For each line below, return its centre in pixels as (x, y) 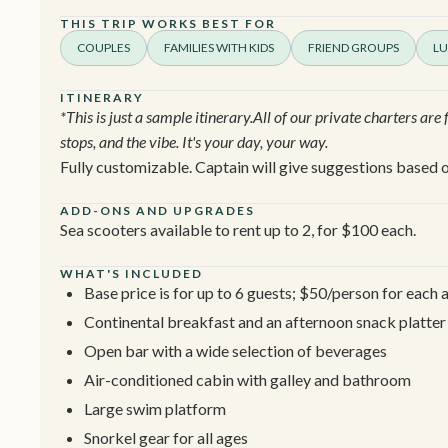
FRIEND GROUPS (353, 48)
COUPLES (103, 48)
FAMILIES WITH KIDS (219, 48)
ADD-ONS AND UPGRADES (157, 211)
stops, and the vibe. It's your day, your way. (194, 142)
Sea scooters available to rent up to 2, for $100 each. (238, 230)
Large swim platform (155, 409)
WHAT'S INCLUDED (131, 274)
